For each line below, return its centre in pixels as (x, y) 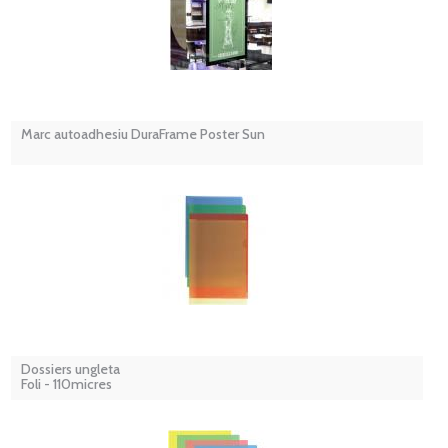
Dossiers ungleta (70, 369)
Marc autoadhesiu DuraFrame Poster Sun (143, 134)
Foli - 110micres (66, 384)
